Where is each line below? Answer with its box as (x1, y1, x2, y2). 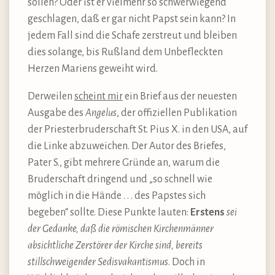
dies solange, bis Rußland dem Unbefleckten (28, 46, 223, 58)
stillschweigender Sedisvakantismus (28, 256, 168, 268)
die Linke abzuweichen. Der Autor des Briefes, (28, 140, 226, 152)
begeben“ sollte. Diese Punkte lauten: (28, 206, 190, 218)
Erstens (190, 206, 225, 218)
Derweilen (28, 90, 74, 102)
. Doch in (168, 256, 205, 268)
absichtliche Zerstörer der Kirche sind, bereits (28, 239, 203, 251)
